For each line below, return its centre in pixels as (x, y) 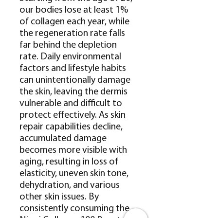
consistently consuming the (74, 209)
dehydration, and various (70, 185)
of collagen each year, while (74, 22)
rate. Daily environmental (70, 57)
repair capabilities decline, (71, 127)
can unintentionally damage (75, 80)
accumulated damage (63, 139)
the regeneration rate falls (72, 34)
